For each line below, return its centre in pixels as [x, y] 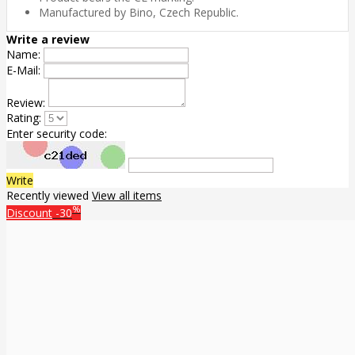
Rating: [24, 118]
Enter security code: [57, 134]
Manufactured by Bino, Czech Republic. [139, 13]
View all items [127, 196]
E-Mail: [23, 71]
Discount [29, 212]
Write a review [48, 40]
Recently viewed [49, 196]
